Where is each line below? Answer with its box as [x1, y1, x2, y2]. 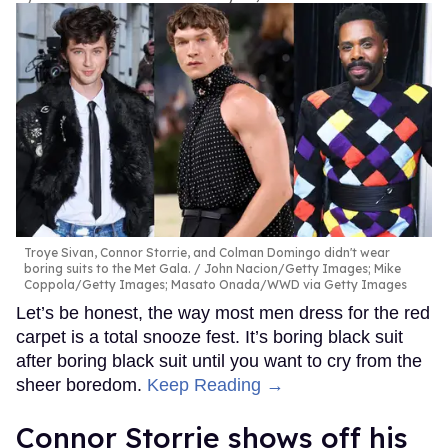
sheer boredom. [16, 375, 147, 396]
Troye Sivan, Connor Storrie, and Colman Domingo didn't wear [24, 245, 390, 261]
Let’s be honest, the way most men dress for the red [16, 303, 430, 324]
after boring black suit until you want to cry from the [16, 351, 422, 372]
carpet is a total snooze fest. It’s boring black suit [16, 327, 403, 348]
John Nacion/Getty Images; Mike [201, 261, 401, 277]
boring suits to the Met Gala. [24, 261, 191, 277]
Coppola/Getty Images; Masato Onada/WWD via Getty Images [24, 277, 407, 293]
